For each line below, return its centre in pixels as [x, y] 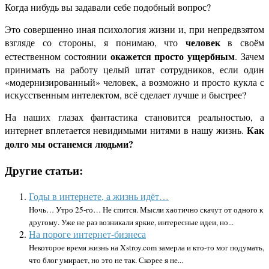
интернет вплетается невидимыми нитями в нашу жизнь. [126, 130]
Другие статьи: [44, 171]
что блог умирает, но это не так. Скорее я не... [106, 260]
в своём [242, 43]
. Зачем [250, 56]
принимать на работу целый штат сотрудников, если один [134, 70]
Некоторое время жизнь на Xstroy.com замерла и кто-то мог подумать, [147, 247]
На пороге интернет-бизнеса [87, 234]
